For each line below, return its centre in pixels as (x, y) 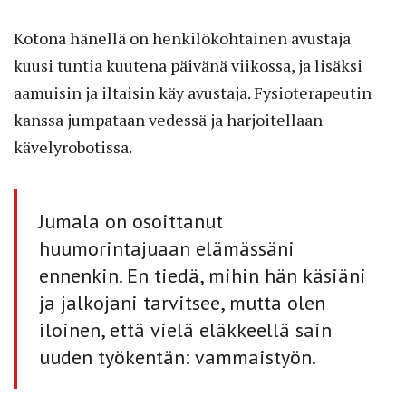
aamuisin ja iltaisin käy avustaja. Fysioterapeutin (193, 93)
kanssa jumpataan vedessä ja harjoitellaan (168, 120)
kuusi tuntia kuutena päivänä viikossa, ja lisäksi (188, 66)
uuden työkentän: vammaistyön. (178, 358)
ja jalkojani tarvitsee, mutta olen (182, 303)
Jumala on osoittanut (131, 222)
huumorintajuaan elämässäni (167, 249)
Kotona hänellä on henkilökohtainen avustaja (182, 39)
